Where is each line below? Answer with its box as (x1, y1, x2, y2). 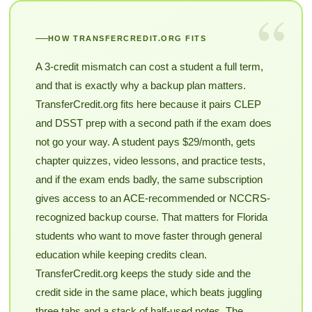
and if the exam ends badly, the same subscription (35, 173, 263, 186)
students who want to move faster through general (35, 230, 262, 242)
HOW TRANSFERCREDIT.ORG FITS (47, 34, 207, 43)
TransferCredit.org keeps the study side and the (35, 267, 251, 280)
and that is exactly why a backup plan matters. (35, 79, 246, 92)
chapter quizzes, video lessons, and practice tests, (35, 155, 265, 167)
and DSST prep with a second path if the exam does (35, 117, 272, 130)
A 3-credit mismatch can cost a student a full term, (35, 61, 263, 73)
